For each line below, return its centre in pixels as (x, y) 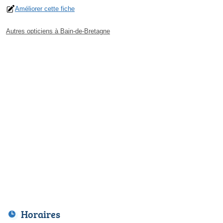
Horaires (41, 214)
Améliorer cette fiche (45, 8)
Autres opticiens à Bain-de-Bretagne (58, 31)
